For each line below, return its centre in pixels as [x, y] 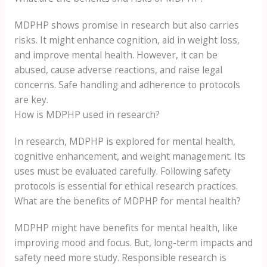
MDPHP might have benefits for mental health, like [126, 228]
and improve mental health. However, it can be [116, 55]
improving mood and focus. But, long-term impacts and [133, 243]
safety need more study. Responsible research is [120, 258]
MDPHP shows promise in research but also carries [126, 25]
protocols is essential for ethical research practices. [126, 186]
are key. [31, 100]
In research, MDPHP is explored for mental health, [125, 142]
